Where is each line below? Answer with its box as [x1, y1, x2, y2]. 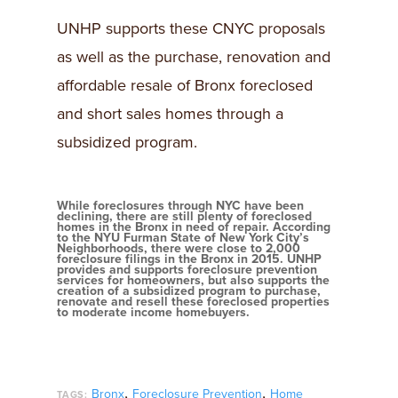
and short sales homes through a [57, 104, 283, 123]
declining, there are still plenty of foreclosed [57, 209, 312, 224]
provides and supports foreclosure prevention [57, 262, 317, 277]
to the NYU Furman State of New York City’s [57, 230, 309, 245]
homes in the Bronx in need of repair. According [57, 219, 330, 235]
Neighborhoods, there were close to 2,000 [57, 241, 300, 256]
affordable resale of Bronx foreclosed [57, 76, 313, 95]
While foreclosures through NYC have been [57, 198, 304, 213]
